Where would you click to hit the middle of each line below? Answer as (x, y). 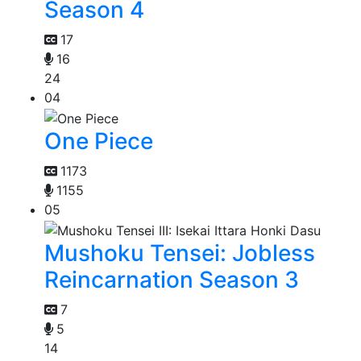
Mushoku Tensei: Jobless (180, 253)
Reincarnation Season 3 (172, 279)
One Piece (99, 141)
